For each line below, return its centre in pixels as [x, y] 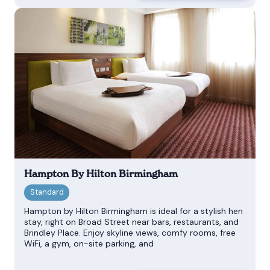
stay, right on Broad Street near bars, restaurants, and [131, 221]
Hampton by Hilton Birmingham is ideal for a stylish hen [133, 211]
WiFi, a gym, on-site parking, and [89, 243]
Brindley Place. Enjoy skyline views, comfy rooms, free [130, 232]
